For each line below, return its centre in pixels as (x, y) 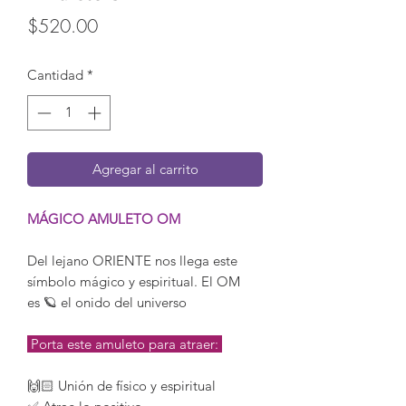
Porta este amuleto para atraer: (125, 343)
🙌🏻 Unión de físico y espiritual (121, 385)
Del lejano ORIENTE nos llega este (132, 260)
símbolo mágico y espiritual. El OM (134, 281)
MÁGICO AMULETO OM (104, 218)
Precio (120, 25)
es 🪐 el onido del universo (107, 302)
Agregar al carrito (145, 169)
